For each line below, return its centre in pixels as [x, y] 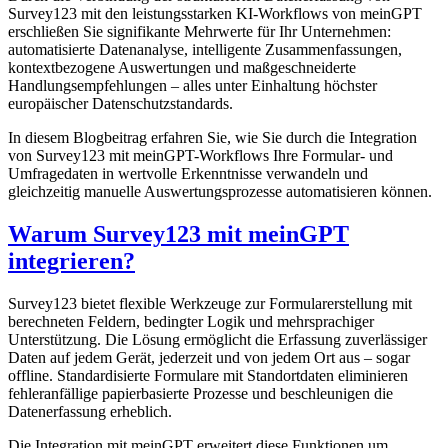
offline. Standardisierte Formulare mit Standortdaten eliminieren [208, 375]
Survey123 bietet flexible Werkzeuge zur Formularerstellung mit [210, 303]
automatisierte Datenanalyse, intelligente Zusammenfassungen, [205, 49]
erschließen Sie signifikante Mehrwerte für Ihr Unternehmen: [199, 31]
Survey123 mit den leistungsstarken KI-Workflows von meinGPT [215, 13]
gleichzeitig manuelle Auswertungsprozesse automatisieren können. [220, 191]
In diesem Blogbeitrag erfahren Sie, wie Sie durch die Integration [212, 137]
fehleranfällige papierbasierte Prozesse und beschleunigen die [200, 393]
